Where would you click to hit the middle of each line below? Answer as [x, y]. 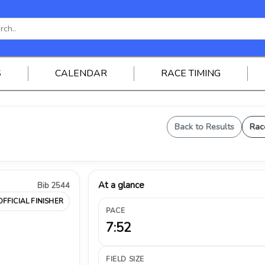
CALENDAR [81, 73]
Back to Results [204, 127]
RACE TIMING [190, 73]
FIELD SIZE [125, 259]
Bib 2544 [54, 186]
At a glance [121, 185]
